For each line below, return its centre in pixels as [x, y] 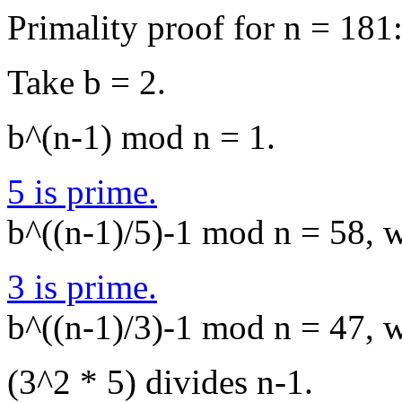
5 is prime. [82, 192]
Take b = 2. [87, 82]
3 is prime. [82, 287]
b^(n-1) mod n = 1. [141, 137]
